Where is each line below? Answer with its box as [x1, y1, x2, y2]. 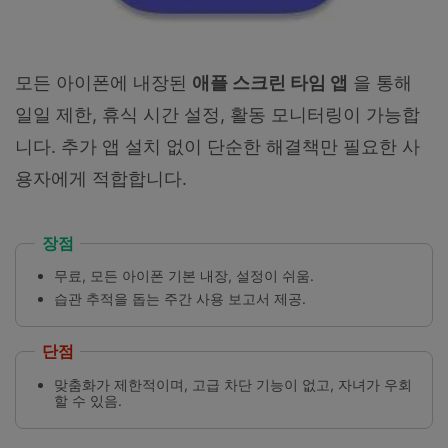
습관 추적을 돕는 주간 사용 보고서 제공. [54, 289, 307, 307]
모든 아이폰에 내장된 [15, 71, 192, 93]
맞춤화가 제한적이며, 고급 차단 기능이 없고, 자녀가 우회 [54, 375, 413, 393]
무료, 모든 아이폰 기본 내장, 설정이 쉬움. [54, 267, 315, 285]
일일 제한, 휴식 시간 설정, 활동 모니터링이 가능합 [15, 103, 420, 125]
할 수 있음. [54, 391, 123, 409]
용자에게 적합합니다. [15, 167, 187, 189]
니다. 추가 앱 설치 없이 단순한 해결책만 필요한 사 [15, 135, 420, 157]
